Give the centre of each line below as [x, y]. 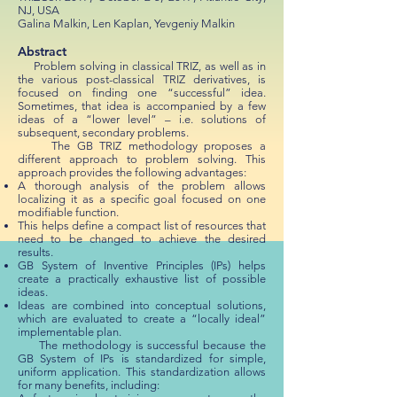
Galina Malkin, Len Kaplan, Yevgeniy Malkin [126, 23]
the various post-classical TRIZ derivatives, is [142, 79]
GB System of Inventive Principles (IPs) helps [142, 265]
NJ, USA [39, 10]
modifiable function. [68, 212]
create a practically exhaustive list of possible [142, 279]
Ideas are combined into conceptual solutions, [142, 305]
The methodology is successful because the [142, 345]
